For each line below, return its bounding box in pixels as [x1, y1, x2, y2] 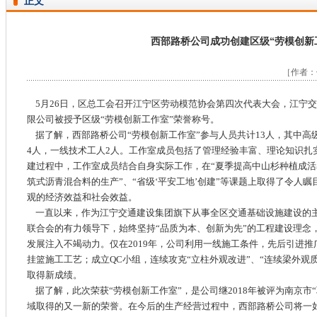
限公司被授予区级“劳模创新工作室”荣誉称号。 [26, 114, 219, 125]
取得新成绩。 [26, 270, 82, 280]
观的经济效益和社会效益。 [26, 192, 137, 202]
